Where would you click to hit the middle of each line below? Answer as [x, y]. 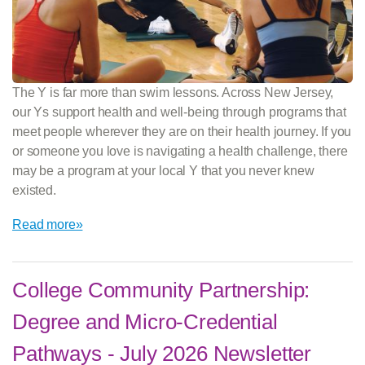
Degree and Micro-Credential [145, 322]
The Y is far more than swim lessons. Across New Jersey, [173, 93]
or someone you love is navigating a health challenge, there [180, 152]
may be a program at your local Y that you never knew [163, 171]
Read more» [48, 225]
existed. [34, 191]
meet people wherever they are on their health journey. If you [182, 132]
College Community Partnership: [161, 290]
